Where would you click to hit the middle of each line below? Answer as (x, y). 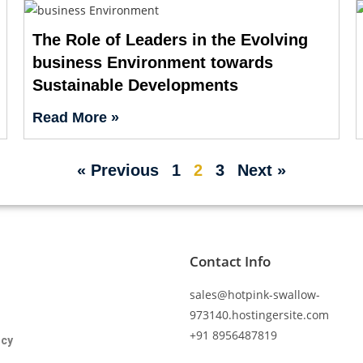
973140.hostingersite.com (259, 314)
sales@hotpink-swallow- (255, 294)
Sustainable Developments (135, 85)
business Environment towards (152, 62)
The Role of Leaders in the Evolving (170, 39)
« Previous (118, 170)
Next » (262, 170)
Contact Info (230, 261)
